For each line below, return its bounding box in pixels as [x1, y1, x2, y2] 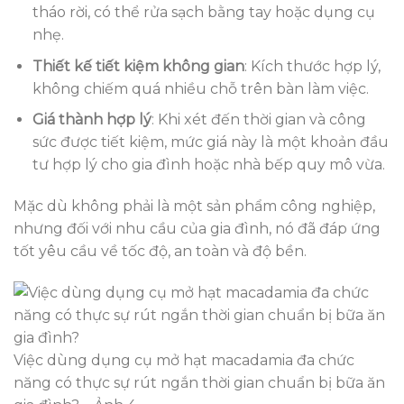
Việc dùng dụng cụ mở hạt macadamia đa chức [14, 352, 354, 370]
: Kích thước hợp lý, [243, 57, 381, 75]
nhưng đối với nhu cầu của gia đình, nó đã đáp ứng [14, 220, 381, 238]
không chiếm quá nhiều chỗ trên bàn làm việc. [32, 79, 369, 97]
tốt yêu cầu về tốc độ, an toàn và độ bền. [14, 243, 307, 261]
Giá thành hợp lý [32, 111, 151, 129]
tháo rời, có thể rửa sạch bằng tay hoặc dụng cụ [32, 4, 375, 22]
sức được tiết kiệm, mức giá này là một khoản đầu [32, 133, 389, 151]
